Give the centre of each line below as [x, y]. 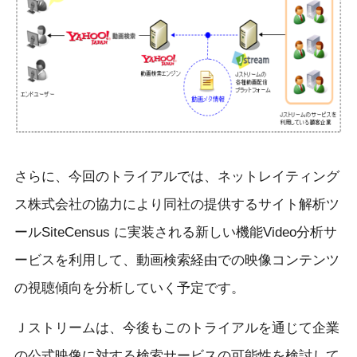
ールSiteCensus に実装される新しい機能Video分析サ [175, 232]
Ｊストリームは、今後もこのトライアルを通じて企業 [177, 328]
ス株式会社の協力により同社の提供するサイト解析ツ [177, 204]
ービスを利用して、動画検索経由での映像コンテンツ [177, 260]
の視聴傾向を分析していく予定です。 [129, 288]
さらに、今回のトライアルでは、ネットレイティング [177, 176]
